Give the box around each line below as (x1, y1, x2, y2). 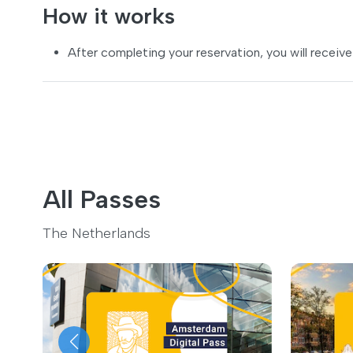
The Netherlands (43, 224, 150, 242)
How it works (43, 2, 175, 29)
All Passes (43, 184, 161, 214)
